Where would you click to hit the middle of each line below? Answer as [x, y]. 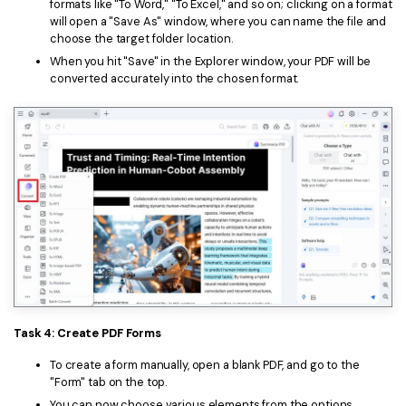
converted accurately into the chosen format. [174, 78]
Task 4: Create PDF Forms [87, 333]
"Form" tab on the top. [109, 382]
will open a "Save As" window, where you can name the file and [218, 21]
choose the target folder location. [141, 38]
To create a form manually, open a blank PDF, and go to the [205, 364]
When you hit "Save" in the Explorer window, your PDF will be [211, 61]
